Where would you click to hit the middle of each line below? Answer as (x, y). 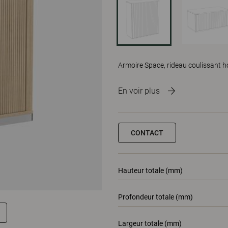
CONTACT (147, 133)
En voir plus (139, 91)
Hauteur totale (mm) (150, 170)
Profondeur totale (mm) (155, 197)
